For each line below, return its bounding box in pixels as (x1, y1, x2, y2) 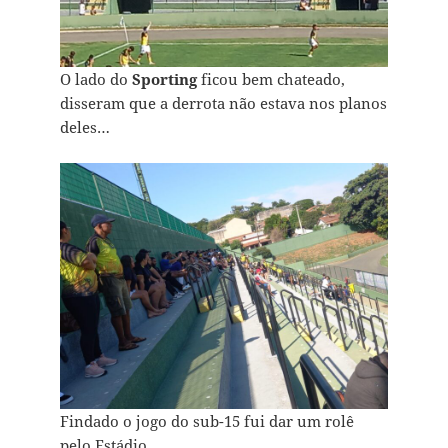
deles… (59, 117, 110, 138)
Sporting (131, 69, 197, 90)
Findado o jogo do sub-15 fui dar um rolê (59, 411, 354, 432)
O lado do (59, 69, 132, 90)
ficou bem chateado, (196, 69, 345, 90)
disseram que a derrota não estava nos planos (59, 93, 387, 114)
